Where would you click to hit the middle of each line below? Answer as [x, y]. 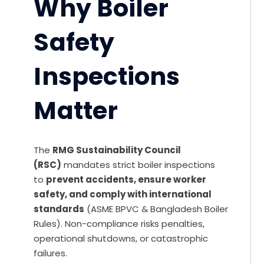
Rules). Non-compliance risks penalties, [119, 223]
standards [59, 209]
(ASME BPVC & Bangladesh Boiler [158, 209]
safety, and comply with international [123, 194]
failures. [51, 253]
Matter [76, 110]
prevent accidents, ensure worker [126, 179]
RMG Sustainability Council [117, 150]
